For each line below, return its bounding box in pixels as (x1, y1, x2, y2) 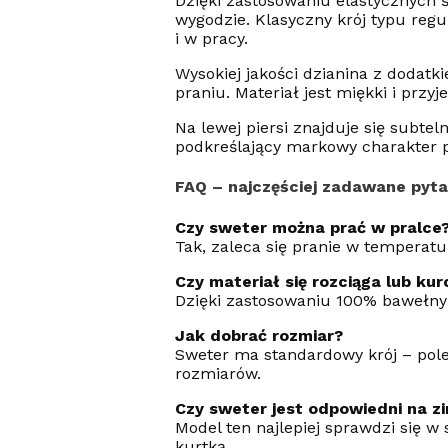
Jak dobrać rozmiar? (174, 325, 343, 345)
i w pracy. (174, 29, 248, 49)
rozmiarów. (174, 363, 261, 383)
